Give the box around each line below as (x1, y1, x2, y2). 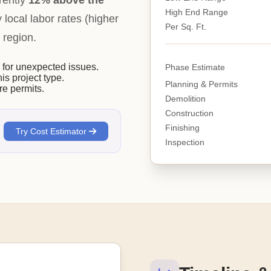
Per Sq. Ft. (165, 22, 206, 31)
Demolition (165, 94, 206, 103)
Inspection (165, 137, 204, 147)
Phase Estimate (165, 62, 225, 72)
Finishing (165, 123, 200, 132)
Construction (165, 108, 214, 118)
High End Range (165, 7, 228, 17)
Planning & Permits (165, 79, 238, 89)
